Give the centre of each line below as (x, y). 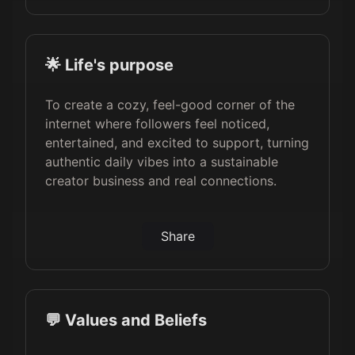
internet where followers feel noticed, (157, 124)
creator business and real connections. (161, 181)
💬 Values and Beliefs (126, 320)
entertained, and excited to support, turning (177, 143)
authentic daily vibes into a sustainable (162, 162)
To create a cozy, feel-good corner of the (170, 105)
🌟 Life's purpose (109, 65)
